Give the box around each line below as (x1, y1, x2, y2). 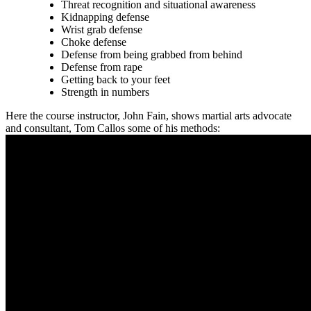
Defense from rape (61, 61, 142, 74)
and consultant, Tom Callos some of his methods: (6, 122, 220, 135)
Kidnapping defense (61, 11, 149, 24)
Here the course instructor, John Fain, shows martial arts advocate (6, 110, 292, 122)
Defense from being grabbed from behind (61, 49, 242, 61)
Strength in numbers (61, 86, 149, 99)
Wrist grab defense (61, 24, 142, 36)
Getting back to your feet (61, 74, 170, 86)
